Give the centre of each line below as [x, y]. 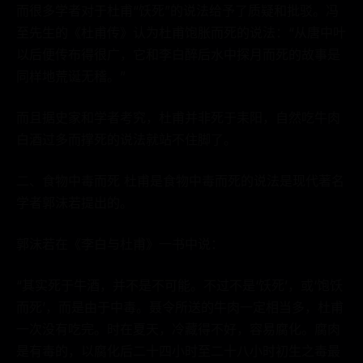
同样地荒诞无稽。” [71, 76]
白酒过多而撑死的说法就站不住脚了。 [126, 139]
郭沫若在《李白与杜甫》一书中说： [120, 244]
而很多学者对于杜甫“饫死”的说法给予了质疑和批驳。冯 [177, 11]
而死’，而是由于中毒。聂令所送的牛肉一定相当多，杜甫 [180, 307]
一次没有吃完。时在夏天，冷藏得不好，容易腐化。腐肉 [178, 329]
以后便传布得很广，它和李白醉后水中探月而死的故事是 [178, 54]
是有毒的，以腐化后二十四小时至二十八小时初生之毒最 [178, 351]
